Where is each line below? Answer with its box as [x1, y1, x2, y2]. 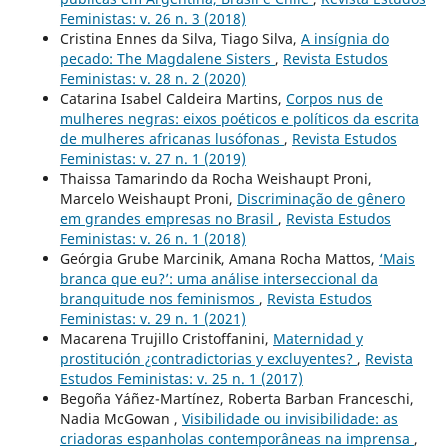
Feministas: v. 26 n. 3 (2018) [59, 9, 246, 29]
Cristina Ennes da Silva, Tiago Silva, [59, 29, 301, 49]
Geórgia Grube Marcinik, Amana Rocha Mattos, [59, 249, 379, 269]
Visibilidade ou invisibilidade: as [181, 409, 398, 429]
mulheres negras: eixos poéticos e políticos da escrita [59, 109, 419, 129]
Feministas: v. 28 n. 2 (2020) [59, 69, 246, 89]
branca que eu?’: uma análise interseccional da [59, 269, 378, 289]
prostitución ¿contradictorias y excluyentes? [59, 349, 357, 369]
